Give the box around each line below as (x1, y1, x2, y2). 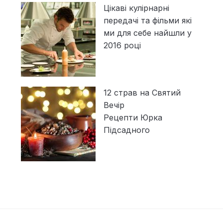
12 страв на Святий (103, 88, 181, 98)
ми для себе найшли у (103, 28, 192, 38)
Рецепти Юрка (103, 112, 162, 123)
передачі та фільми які (103, 15, 192, 26)
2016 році (103, 40, 141, 51)
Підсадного (103, 125, 150, 135)
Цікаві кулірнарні (103, 3, 169, 13)
